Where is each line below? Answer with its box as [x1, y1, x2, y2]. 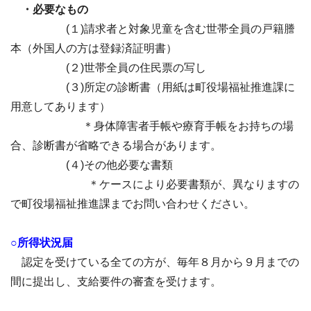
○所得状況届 [10, 237, 73, 249]
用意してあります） [10, 101, 110, 112]
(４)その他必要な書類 [10, 159, 173, 171]
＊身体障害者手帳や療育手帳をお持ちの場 [10, 120, 294, 132]
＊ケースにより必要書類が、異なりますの [10, 178, 299, 190]
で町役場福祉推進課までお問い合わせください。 [10, 198, 255, 210]
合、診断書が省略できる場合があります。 [10, 140, 221, 151]
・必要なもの [10, 3, 88, 15]
